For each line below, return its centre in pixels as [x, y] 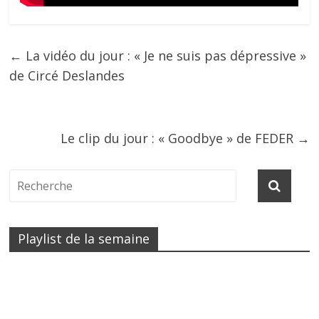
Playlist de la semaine [84, 239]
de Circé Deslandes [67, 76]
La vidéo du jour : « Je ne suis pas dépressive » [164, 56]
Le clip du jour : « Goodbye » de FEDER [178, 138]
